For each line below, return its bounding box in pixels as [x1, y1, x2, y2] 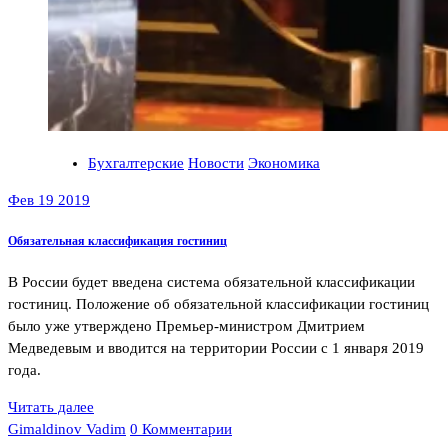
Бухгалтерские [88, 155, 184, 172]
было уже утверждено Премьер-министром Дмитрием [8, 317, 365, 334]
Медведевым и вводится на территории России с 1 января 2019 [8, 339, 424, 356]
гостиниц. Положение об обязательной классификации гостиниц [8, 295, 429, 312]
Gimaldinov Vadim [8, 420, 126, 437]
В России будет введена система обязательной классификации [8, 273, 415, 290]
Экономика [248, 155, 320, 172]
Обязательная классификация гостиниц [8, 234, 227, 249]
